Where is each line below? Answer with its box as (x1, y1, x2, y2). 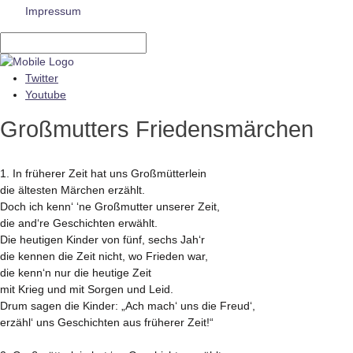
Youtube (25, 88, 66, 102)
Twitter (25, 72, 58, 85)
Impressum (25, 4, 81, 17)
